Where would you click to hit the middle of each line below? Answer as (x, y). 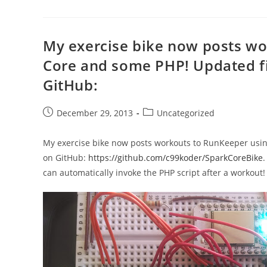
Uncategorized (186, 113)
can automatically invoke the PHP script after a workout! (154, 173)
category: (161, 125)
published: (64, 125)
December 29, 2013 (95, 113)
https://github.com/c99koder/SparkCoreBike (176, 158)
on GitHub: (66, 158)
